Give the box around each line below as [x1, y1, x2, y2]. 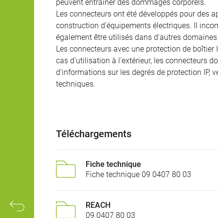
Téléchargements [56, 128, 131, 140]
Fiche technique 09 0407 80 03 [86, 170, 191, 180]
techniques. [56, 79, 95, 89]
